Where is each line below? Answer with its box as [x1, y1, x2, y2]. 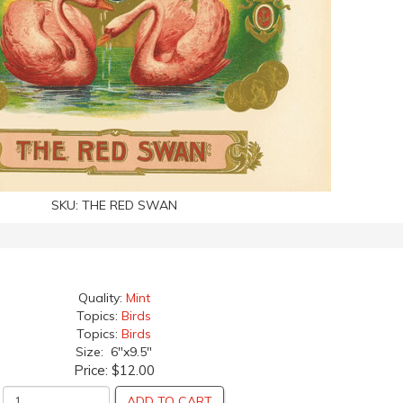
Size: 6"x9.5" [76, 344, 152, 360]
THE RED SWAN [81, 197, 177, 213]
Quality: [77, 290, 126, 306]
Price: [73, 362, 112, 379]
